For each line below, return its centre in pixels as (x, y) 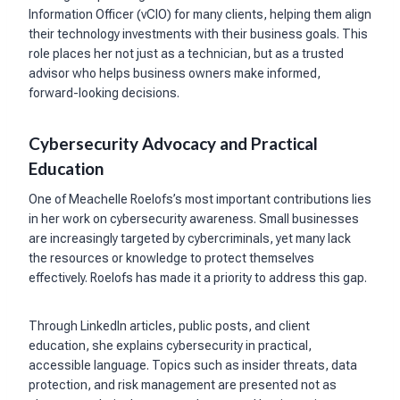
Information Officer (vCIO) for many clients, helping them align (200, 14)
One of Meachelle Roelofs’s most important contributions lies (200, 200)
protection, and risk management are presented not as (183, 385)
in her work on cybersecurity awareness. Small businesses (194, 219)
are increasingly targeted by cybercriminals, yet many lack (190, 239)
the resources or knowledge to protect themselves (171, 258)
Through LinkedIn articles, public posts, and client (169, 326)
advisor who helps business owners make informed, (175, 73)
